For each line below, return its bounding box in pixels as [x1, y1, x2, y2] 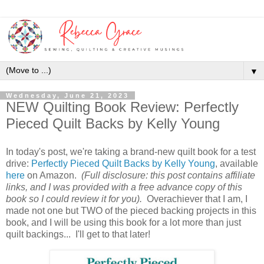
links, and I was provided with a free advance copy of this [6, 181, 242, 192]
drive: [6, 158, 31, 169]
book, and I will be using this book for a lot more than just [6, 217, 241, 227]
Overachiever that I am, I [147, 193, 247, 204]
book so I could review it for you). [6, 193, 147, 204]
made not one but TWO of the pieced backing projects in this [6, 205, 256, 216]
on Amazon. [25, 170, 81, 180]
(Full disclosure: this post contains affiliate [81, 170, 255, 180]
